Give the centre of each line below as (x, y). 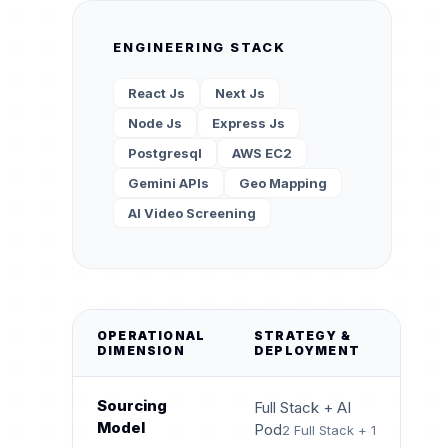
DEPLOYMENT (307, 351)
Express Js (248, 123)
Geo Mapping (283, 183)
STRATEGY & (302, 336)
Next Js (240, 93)
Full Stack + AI (302, 408)
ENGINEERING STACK (200, 47)
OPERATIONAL (151, 336)
